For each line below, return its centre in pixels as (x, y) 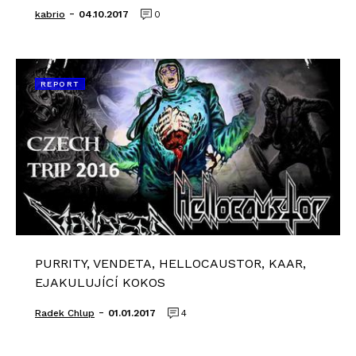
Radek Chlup (65, 313)
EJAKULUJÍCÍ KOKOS (100, 282)
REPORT (60, 84)
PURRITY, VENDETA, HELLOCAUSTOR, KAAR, (170, 263)
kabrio (50, 14)
